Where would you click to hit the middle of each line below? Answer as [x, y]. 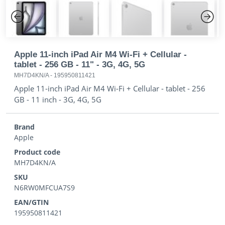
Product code [37, 152]
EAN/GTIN [31, 202]
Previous [25, 31]
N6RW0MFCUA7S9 [44, 187]
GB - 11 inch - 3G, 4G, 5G [58, 99]
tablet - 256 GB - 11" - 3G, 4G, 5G [80, 64]
